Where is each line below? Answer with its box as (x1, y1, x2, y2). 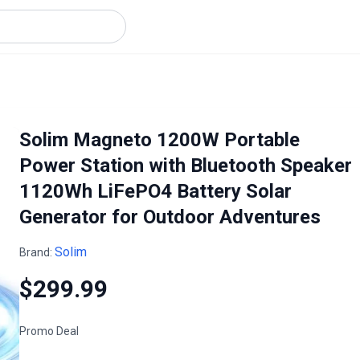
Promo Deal (19, 325, 79, 337)
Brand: (19, 246, 55, 259)
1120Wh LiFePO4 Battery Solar (19, 180, 292, 202)
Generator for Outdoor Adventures (19, 206, 321, 228)
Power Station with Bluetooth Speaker (19, 154, 352, 177)
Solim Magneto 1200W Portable (19, 129, 300, 151)
